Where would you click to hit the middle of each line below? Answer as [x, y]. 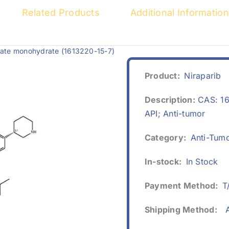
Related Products [61, 13]
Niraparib [203, 75]
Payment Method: [181, 185]
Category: [165, 137]
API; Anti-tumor [175, 113]
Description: [170, 99]
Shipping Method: [181, 209]
